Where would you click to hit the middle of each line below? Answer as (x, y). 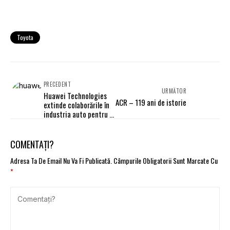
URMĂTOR (174, 91)
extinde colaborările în (76, 105)
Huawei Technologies (75, 96)
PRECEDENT (57, 84)
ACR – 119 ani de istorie (151, 102)
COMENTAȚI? (32, 145)
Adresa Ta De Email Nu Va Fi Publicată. (61, 161)
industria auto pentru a (78, 114)
